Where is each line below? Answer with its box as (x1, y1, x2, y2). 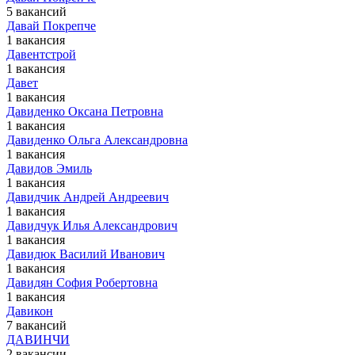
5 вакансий (6, 5, 67, 18)
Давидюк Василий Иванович (6, 247, 165, 261)
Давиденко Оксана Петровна (6, 105, 163, 118)
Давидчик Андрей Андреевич (6, 190, 169, 204)
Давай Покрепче (6, 19, 96, 32)
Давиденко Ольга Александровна (6, 133, 188, 147)
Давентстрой (6, 48, 76, 61)
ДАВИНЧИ (6, 333, 70, 346)
